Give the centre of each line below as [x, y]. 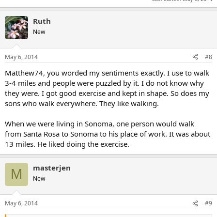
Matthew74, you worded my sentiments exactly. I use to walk [107, 72]
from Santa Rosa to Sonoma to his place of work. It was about [108, 133]
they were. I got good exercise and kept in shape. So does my [107, 93]
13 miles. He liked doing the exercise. [67, 144]
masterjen [52, 167]
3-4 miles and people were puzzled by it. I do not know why [104, 83]
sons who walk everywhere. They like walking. [82, 103]
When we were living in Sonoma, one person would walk [100, 123]
